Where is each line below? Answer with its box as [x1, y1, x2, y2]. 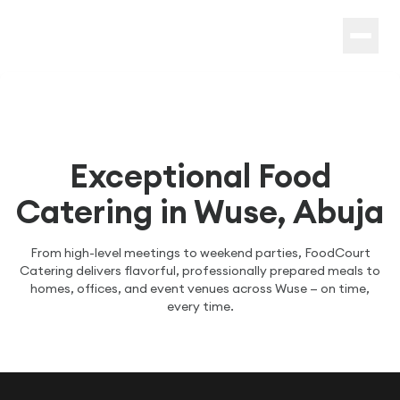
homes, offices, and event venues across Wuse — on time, [30, 279, 370, 296]
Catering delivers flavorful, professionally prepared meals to [20, 262, 380, 279]
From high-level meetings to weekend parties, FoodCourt [29, 244, 371, 261]
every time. [166, 297, 234, 314]
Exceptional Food [69, 154, 331, 196]
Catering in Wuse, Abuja [16, 190, 384, 232]
